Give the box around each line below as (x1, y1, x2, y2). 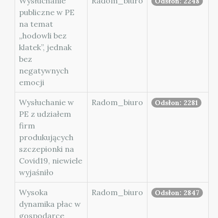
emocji (19, 77, 44, 87)
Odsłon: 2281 (155, 98, 198, 107)
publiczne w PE (19, 7, 74, 17)
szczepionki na (19, 144, 74, 154)
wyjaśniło (19, 167, 54, 177)
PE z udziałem (19, 109, 71, 119)
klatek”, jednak (19, 42, 72, 52)
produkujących (19, 132, 73, 142)
